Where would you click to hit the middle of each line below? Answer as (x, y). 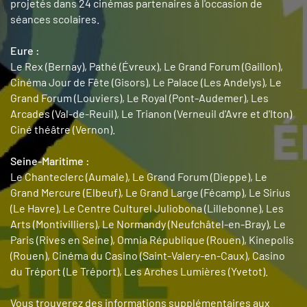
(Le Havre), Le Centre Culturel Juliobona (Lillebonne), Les (147, 208)
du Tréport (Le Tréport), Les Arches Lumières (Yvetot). (139, 271)
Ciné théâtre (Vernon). (63, 129)
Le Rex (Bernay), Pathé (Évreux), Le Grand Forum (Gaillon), (147, 66)
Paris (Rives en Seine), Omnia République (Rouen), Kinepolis (152, 240)
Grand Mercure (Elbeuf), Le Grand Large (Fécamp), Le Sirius (150, 192)
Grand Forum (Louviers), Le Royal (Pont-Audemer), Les (139, 98)
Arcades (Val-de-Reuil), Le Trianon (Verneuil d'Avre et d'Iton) (151, 113)
